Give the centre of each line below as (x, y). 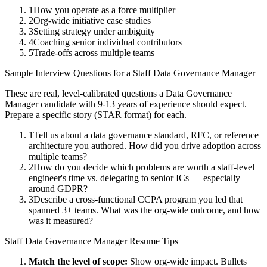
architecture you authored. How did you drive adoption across (145, 146)
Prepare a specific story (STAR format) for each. (96, 115)
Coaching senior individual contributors (108, 42)
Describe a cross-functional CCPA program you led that (138, 200)
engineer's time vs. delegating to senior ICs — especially (134, 178)
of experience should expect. (192, 104)
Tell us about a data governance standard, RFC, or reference (146, 135)
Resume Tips (153, 241)
